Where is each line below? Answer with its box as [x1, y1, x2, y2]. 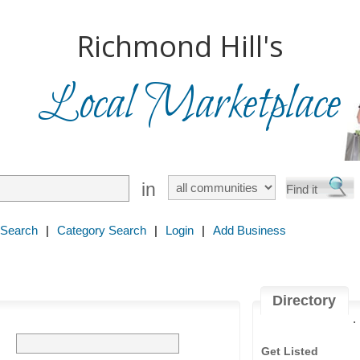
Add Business [213, 223, 286, 237]
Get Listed [261, 345, 318, 358]
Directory [272, 292, 337, 309]
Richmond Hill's [76, 27, 284, 66]
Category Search [57, 223, 146, 237]
